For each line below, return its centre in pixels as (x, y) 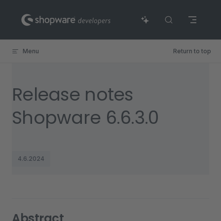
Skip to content (35, 14)
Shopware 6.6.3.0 (85, 118)
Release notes (73, 94)
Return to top (192, 51)
